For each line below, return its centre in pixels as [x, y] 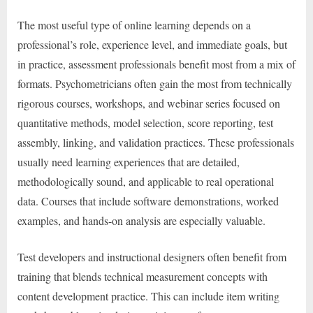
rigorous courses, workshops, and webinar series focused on [149, 103]
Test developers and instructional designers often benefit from [152, 256]
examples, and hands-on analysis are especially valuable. [141, 220]
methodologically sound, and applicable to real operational [146, 181]
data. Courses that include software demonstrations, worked [148, 201]
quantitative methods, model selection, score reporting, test [145, 122]
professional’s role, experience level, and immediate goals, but [152, 44]
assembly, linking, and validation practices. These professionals [156, 142]
